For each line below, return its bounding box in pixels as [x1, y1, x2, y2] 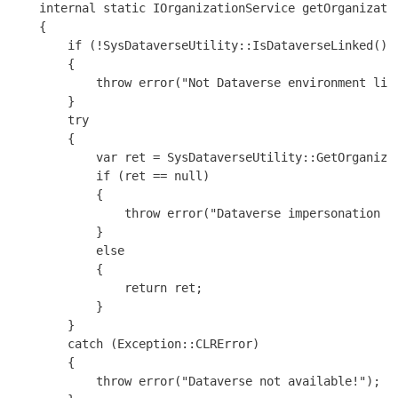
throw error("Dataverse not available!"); [11, 373, 380, 388]
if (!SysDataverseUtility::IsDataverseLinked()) [11, 37, 394, 52]
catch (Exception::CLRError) [11, 336, 259, 351]
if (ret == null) [11, 168, 210, 183]
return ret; [11, 280, 203, 295]
